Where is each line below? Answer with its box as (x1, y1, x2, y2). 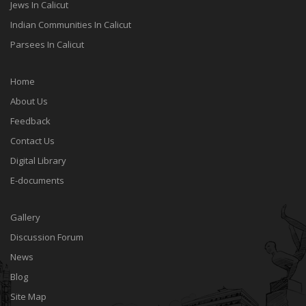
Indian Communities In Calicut (10, 18, 131, 31)
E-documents (10, 174, 64, 186)
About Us (10, 95, 48, 107)
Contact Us (10, 135, 55, 147)
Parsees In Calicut (10, 38, 84, 51)
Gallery (10, 211, 40, 223)
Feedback (10, 115, 51, 127)
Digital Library (10, 154, 66, 167)
